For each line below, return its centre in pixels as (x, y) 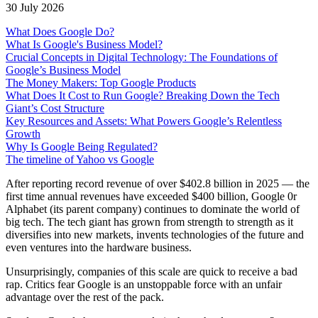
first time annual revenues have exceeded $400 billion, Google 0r (151, 196)
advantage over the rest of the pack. (85, 297)
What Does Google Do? (60, 31)
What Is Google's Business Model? (84, 44)
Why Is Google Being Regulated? (82, 146)
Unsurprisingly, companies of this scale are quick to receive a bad (152, 271)
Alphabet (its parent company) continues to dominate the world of (153, 209)
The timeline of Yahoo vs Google (80, 159)
